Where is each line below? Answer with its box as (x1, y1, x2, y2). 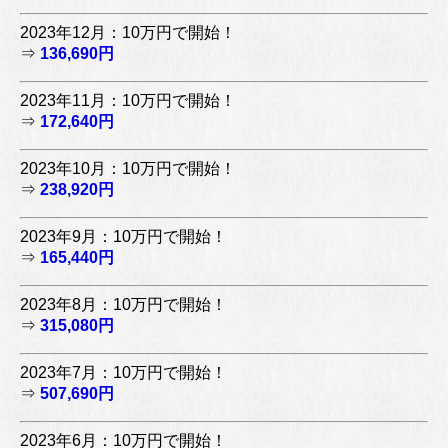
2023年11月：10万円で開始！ (20, 91, 236, 109)
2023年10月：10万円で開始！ (20, 159, 236, 177)
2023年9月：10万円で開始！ (20, 227, 227, 245)
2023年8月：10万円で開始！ (20, 295, 227, 313)
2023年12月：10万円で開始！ (20, 23, 236, 41)
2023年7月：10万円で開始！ (20, 363, 227, 381)
